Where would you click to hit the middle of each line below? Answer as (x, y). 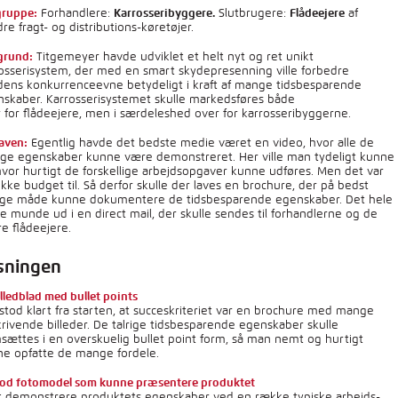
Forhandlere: (76, 13)
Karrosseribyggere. (165, 12)
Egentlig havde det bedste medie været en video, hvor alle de (201, 143)
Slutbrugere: (253, 13)
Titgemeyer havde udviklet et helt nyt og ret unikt (174, 56)
